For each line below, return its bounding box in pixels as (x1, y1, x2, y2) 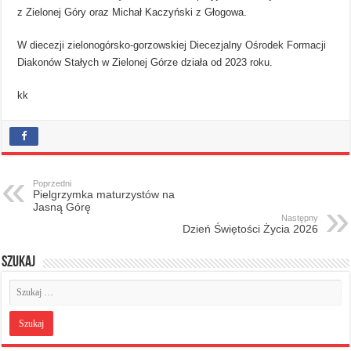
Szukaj (2, 254, 36, 270)
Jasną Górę (33, 200, 92, 213)
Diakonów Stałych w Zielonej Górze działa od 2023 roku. (17, 56, 273, 68)
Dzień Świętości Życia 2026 (182, 222, 318, 235)
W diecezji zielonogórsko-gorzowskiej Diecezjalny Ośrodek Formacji (17, 38, 327, 51)
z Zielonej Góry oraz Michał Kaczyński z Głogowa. (17, 5, 248, 18)
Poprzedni (33, 178, 72, 188)
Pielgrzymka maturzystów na (33, 187, 175, 201)
